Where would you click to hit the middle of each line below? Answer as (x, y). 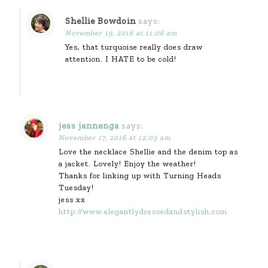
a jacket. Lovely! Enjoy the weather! (127, 163)
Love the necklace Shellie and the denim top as (148, 151)
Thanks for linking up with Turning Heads (140, 175)
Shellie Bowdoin (100, 21)
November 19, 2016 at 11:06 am (121, 33)
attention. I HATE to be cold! (121, 59)
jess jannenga (89, 125)
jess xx (72, 199)
